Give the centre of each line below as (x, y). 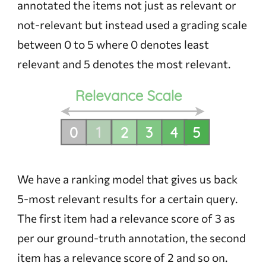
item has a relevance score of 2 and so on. (122, 257)
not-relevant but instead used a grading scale (132, 24)
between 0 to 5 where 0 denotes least (113, 44)
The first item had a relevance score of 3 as (126, 218)
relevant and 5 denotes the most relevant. (123, 64)
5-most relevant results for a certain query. (127, 198)
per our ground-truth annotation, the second (131, 237)
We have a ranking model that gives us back (127, 179)
